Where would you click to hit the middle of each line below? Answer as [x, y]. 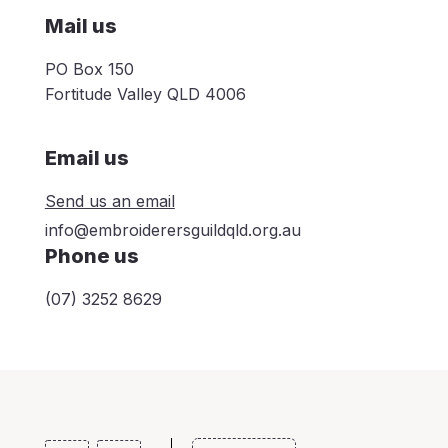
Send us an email [109, 200]
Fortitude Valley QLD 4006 [145, 93]
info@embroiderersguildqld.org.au [172, 229]
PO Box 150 [89, 68]
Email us [86, 157]
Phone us [91, 255]
